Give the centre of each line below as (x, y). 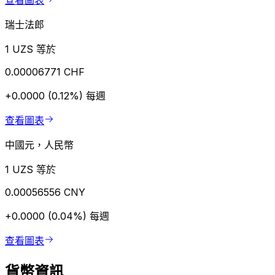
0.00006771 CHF (45, 72)
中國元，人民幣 (39, 145)
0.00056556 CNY (45, 192)
